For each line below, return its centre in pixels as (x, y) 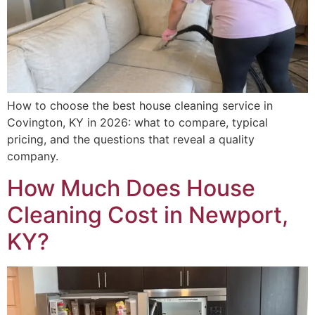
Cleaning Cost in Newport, (148, 214)
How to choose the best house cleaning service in (140, 106)
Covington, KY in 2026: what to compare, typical (137, 123)
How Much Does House (131, 188)
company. (33, 156)
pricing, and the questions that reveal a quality (131, 140)
